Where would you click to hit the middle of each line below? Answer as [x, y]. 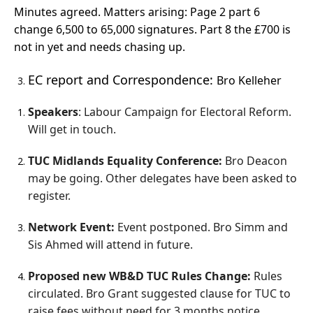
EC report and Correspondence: [122, 80]
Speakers [53, 112]
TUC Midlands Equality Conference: [126, 161]
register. [49, 196]
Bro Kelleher [249, 81]
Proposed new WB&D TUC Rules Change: [141, 276]
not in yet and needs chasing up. [100, 47]
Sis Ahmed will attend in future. [110, 245]
